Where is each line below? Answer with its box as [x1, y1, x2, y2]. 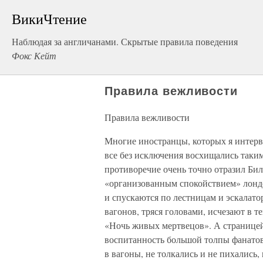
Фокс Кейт [12, 49, 56, 62]
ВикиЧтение [12, 9, 87, 28]
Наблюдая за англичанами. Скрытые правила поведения [12, 35, 238, 48]
